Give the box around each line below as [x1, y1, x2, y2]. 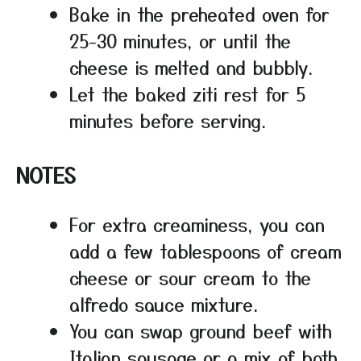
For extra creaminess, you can [69, 210, 325, 237]
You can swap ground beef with [69, 317, 332, 343]
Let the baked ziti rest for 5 [69, 80, 305, 106]
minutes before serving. [69, 106, 266, 133]
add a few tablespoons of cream [69, 237, 342, 263]
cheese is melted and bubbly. [69, 53, 313, 80]
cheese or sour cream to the [69, 263, 311, 290]
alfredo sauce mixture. [69, 290, 258, 317]
